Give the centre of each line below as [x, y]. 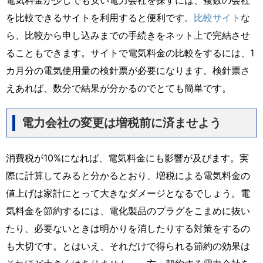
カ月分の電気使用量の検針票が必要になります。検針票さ [128, 70]
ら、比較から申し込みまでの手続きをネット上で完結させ [128, 35]
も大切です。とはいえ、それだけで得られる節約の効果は [128, 246]
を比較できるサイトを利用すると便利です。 [100, 17]
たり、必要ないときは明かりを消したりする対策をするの [128, 228]
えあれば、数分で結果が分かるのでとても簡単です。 [119, 88]
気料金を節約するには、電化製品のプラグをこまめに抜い [128, 210]
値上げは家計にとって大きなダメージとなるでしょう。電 [128, 193]
